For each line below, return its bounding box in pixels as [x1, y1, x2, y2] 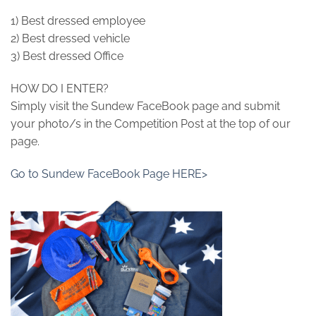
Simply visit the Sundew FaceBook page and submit [11, 99, 280, 113]
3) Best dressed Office [11, 49, 123, 63]
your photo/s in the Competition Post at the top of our [11, 117, 291, 130]
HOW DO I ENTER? [11, 82, 109, 95]
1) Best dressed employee [11, 14, 145, 28]
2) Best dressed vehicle [11, 32, 130, 46]
